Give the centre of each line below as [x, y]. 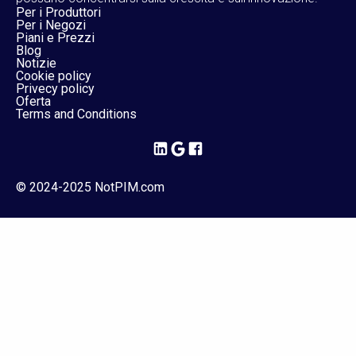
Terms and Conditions [76, 114]
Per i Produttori [58, 12]
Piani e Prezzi [55, 37]
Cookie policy [54, 75]
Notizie [36, 63]
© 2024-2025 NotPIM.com [90, 187]
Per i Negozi [51, 25]
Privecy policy [55, 88]
